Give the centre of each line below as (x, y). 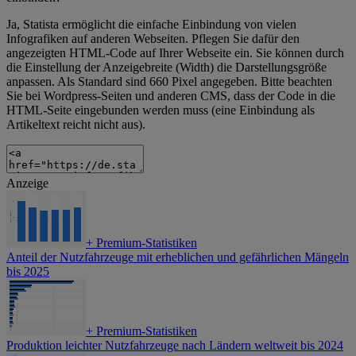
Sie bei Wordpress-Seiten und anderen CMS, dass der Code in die (171, 96)
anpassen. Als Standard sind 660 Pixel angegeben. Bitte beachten (169, 82)
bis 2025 (28, 272)
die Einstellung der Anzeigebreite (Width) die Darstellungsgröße (166, 68)
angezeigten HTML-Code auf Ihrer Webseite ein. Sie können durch (175, 53)
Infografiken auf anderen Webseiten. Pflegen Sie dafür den (153, 39)
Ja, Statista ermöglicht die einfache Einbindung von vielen (151, 25)
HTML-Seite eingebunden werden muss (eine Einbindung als (161, 110)
